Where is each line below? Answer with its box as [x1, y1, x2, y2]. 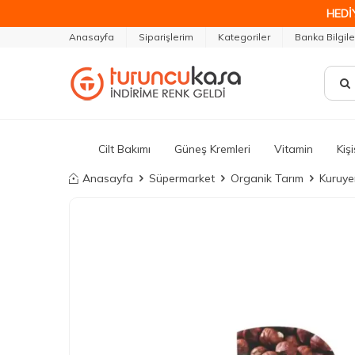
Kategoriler [218, 31, 270, 43]
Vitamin [274, 141, 313, 156]
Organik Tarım [231, 171, 303, 185]
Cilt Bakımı [98, 141, 151, 156]
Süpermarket [149, 171, 215, 185]
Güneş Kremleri [174, 141, 250, 156]
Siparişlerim [139, 31, 193, 43]
